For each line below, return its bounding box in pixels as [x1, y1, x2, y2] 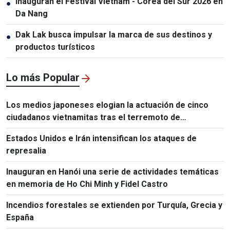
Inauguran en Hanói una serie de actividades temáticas [6, 166, 219, 177]
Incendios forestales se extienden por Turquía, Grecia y [6, 200, 222, 210]
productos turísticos [15, 42, 95, 52]
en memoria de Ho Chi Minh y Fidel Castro [6, 179, 168, 189]
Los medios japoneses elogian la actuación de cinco [6, 100, 208, 110]
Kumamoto [6, 124, 48, 135]
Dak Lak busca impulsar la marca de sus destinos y [15, 29, 212, 40]
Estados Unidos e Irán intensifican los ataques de [6, 133, 197, 143]
